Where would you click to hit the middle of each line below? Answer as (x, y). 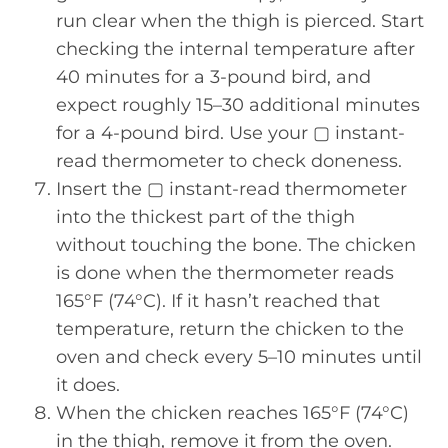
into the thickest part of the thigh (205, 217)
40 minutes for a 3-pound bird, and (213, 77)
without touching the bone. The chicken (236, 245)
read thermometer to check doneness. (229, 161)
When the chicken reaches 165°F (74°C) (232, 413)
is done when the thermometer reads (225, 273)
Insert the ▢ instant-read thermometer (231, 189)
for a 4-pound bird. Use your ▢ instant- (230, 133)
